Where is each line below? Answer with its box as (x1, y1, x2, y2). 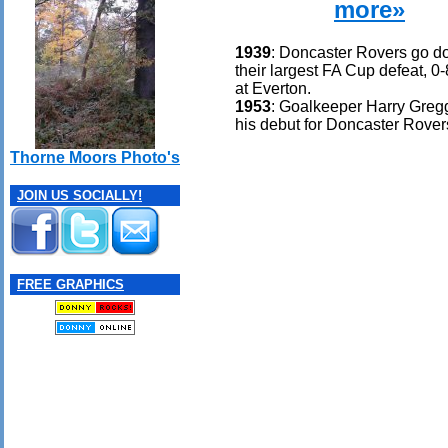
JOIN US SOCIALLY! (17, 188, 142, 204)
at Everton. (235, 79, 311, 97)
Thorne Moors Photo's (10, 149, 180, 167)
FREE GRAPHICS (17, 277, 124, 293)
